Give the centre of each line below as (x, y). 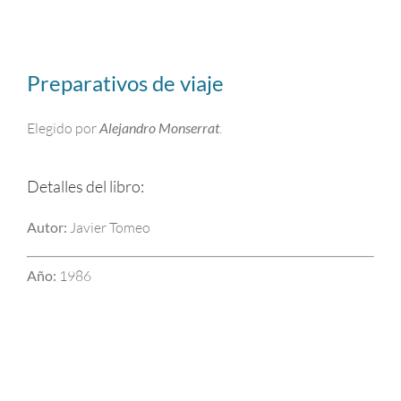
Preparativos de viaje (125, 83)
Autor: (47, 227)
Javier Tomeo (109, 227)
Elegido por (63, 128)
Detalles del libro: (85, 186)
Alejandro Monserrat (159, 128)
